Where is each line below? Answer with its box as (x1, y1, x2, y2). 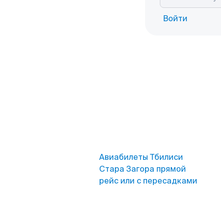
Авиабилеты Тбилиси (99, 152, 183, 162)
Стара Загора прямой (99, 164, 186, 174)
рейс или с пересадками (99, 176, 197, 186)
